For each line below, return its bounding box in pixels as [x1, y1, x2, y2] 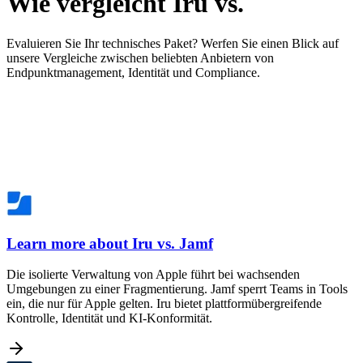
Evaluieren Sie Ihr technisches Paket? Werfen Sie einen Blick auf [6, 36, 339, 50]
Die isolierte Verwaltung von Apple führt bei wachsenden [6, 267, 300, 282]
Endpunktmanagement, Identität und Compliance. [6, 65, 260, 79]
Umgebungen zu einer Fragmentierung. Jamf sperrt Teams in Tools [6, 282, 348, 297]
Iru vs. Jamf [128, 234, 213, 252]
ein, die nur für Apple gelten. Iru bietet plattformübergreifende [6, 297, 322, 311]
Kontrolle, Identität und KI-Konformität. [6, 311, 212, 326]
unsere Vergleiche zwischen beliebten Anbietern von [6, 50, 274, 65]
